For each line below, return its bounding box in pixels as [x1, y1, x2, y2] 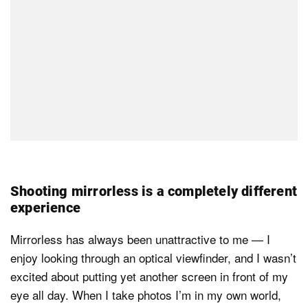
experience [10, 199, 80, 216]
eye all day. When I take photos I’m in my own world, [10, 285, 281, 303]
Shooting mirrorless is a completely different [10, 182, 298, 199]
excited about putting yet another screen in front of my [10, 267, 288, 285]
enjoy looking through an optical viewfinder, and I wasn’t [10, 248, 296, 266]
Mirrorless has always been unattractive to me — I [10, 230, 270, 247]
